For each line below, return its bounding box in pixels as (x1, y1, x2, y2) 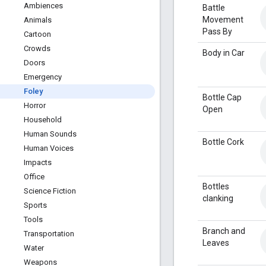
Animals (24, 15, 52, 24)
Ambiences (24, 1, 63, 10)
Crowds (24, 44, 50, 53)
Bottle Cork (202, 137, 244, 147)
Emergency (24, 72, 62, 81)
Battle (202, 2, 225, 12)
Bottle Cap (202, 92, 242, 102)
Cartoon (24, 30, 51, 39)
